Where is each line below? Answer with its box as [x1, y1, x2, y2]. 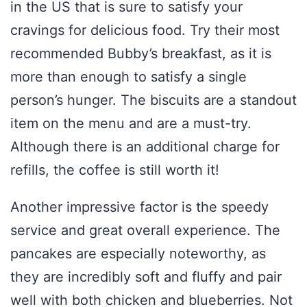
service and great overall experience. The [10, 222, 280, 239]
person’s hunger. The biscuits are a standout [10, 92, 297, 109]
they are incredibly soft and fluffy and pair [10, 269, 282, 286]
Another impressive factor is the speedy [10, 199, 269, 216]
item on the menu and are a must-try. [10, 115, 251, 132]
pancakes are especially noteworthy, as [10, 245, 266, 262]
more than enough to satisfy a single [10, 69, 247, 86]
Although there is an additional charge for [10, 138, 280, 156]
